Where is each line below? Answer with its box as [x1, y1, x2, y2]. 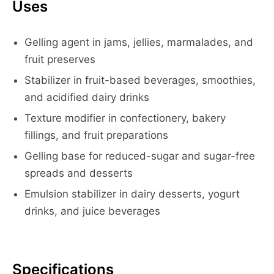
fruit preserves [24, 53, 95, 65]
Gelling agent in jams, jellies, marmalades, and [24, 36, 253, 48]
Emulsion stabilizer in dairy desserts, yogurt [24, 188, 240, 200]
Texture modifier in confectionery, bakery [24, 112, 226, 124]
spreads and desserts [24, 167, 133, 179]
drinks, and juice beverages [24, 205, 160, 217]
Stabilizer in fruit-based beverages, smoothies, [24, 74, 256, 86]
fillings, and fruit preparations [24, 129, 168, 141]
